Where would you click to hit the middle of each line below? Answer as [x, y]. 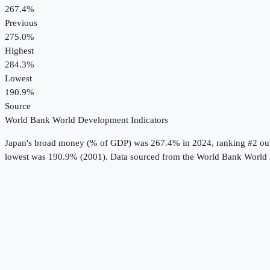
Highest [19, 51]
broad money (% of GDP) [83, 143]
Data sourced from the [153, 157]
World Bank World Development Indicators [86, 120]
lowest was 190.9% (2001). [56, 157]
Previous [21, 23]
